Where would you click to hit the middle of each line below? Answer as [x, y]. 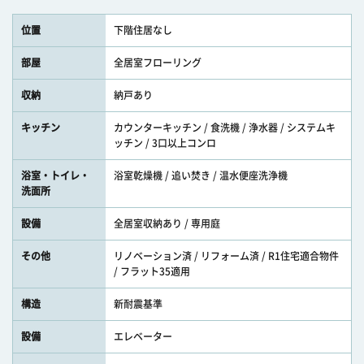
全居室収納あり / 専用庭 [167, 223]
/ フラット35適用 [152, 271]
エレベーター [143, 336]
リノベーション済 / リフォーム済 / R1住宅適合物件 [226, 256]
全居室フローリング [158, 63]
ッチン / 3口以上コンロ [165, 143]
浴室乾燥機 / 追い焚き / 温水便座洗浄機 [201, 175]
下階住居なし [143, 30]
